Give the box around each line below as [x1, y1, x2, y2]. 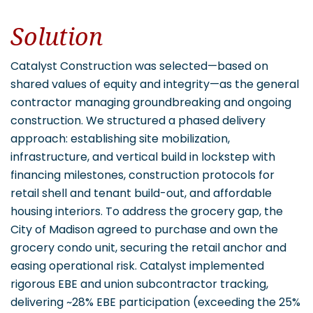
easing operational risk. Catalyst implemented [10, 258, 264, 274]
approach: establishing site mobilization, [10, 131, 230, 147]
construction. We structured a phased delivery [10, 112, 265, 129]
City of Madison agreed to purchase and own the [10, 221, 278, 238]
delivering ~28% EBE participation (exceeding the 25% [10, 294, 300, 310]
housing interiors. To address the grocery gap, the [10, 203, 283, 219]
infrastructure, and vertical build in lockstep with [10, 149, 275, 165]
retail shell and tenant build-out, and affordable [10, 185, 272, 201]
